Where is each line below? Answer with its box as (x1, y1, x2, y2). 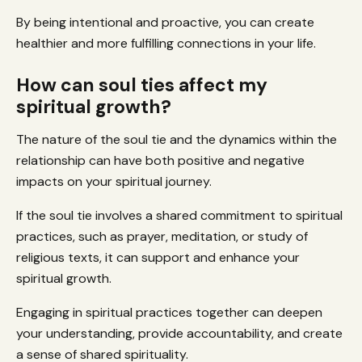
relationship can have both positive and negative (16, 152, 305, 170)
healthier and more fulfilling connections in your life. (16, 35, 316, 53)
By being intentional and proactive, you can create (16, 14, 314, 32)
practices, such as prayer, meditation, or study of (16, 228, 308, 246)
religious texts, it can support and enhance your (16, 249, 300, 267)
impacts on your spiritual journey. (16, 173, 215, 191)
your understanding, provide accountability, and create (16, 325, 343, 343)
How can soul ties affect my (16, 73, 267, 98)
